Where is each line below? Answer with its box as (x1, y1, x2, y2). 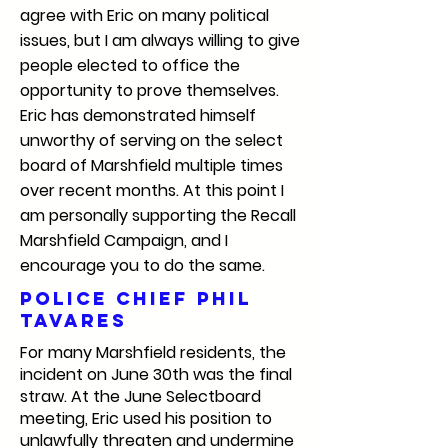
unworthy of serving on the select (20, 129, 283, 152)
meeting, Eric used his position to (20, 407, 272, 430)
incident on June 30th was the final (20, 363, 292, 386)
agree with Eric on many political (20, 4, 269, 27)
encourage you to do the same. (20, 254, 265, 277)
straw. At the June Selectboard (20, 385, 261, 408)
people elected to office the (20, 54, 240, 77)
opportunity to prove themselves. (20, 79, 279, 102)
